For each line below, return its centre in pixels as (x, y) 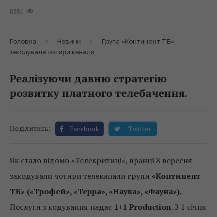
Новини (69, 41)
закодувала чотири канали (52, 52)
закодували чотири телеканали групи (81, 176)
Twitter (140, 129)
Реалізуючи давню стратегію (88, 78)
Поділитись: (30, 128)
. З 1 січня (189, 207)
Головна (23, 41)
